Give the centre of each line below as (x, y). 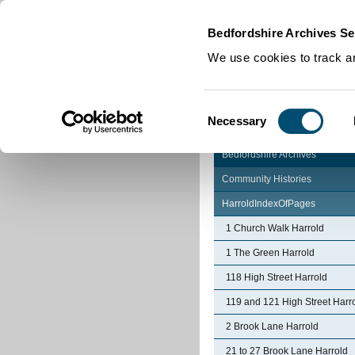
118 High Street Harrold (277, 277)
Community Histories (267, 179)
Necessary (237, 120)
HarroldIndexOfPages (269, 204)
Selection (231, 130)
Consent (229, 111)
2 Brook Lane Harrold (272, 326)
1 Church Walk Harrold (275, 228)
